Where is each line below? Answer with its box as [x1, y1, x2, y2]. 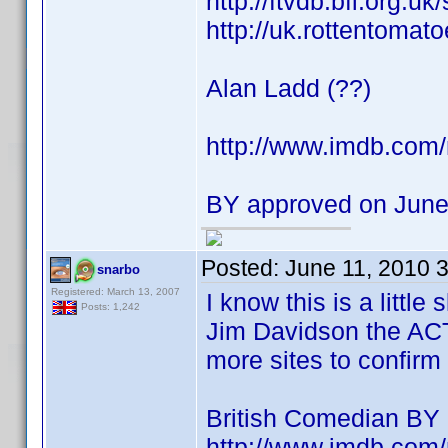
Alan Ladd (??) [206, 74, 371, 102]
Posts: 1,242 [78, 301, 140, 313]
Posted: [201, 255, 285, 281]
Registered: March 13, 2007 [51, 286, 180, 297]
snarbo [97, 262, 140, 277]
